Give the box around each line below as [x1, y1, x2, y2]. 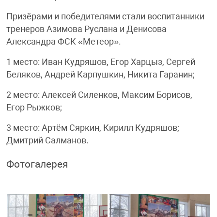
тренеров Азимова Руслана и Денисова [6, 24, 167, 34]
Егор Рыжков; [6, 102, 62, 112]
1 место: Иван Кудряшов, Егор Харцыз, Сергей [6, 57, 195, 67]
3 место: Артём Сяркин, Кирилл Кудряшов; [6, 123, 179, 133]
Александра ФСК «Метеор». [6, 36, 121, 46]
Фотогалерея [6, 157, 68, 170]
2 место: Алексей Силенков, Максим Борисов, [6, 90, 192, 100]
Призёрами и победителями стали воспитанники [6, 11, 204, 21]
